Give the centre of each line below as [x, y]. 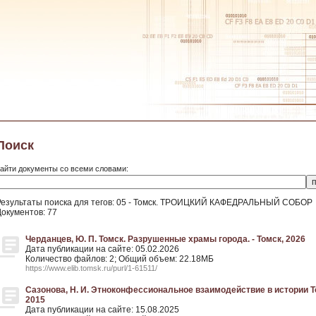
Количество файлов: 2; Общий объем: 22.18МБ [120, 259]
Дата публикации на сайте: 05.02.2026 [102, 249]
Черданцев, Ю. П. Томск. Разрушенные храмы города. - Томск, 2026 [165, 239]
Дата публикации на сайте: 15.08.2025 [102, 310]
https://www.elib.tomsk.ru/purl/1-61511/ [91, 268]
